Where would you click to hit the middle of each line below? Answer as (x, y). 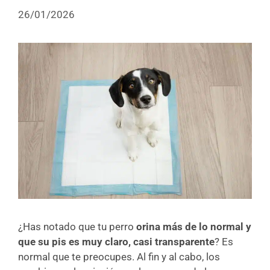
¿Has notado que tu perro (77, 227)
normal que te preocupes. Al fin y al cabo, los (119, 257)
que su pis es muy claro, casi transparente (116, 242)
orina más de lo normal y (194, 227)
